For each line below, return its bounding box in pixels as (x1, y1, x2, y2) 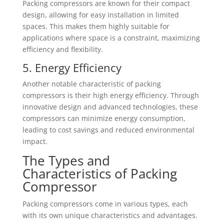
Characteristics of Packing (22, 164, 177, 182)
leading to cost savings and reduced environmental (22, 125, 194, 134)
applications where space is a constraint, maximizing (22, 33, 200, 42)
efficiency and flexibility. (22, 44, 103, 54)
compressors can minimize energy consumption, (22, 113, 185, 123)
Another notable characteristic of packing (22, 79, 161, 88)
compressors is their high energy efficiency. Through (22, 90, 199, 100)
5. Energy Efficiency (22, 60, 121, 75)
